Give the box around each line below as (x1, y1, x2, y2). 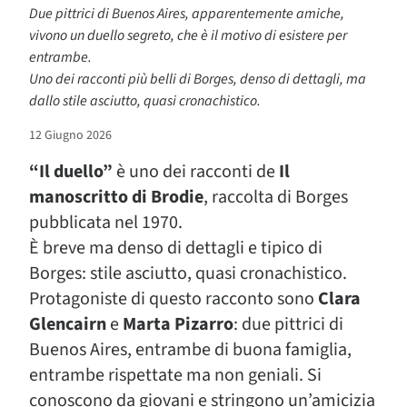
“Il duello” (29, 158, 113, 184)
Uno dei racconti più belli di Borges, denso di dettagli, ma (29, 68, 366, 89)
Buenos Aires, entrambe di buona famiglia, (29, 336, 352, 362)
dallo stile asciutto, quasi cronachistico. (29, 90, 261, 111)
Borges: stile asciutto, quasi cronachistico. (29, 260, 347, 286)
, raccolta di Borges (203, 184, 348, 210)
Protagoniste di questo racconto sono (29, 285, 318, 312)
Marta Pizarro (123, 311, 233, 337)
